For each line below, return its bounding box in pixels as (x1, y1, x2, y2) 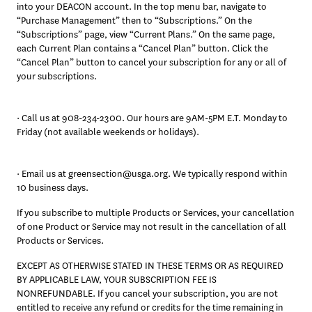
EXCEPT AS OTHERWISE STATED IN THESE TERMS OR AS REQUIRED (17, 259, 283, 272)
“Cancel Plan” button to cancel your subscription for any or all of (17, 56, 286, 69)
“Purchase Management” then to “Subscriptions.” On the (17, 14, 252, 27)
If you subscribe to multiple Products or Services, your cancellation (17, 206, 295, 219)
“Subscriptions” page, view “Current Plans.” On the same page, (17, 28, 275, 41)
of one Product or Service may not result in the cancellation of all (17, 220, 286, 233)
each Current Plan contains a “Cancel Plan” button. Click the (17, 42, 268, 55)
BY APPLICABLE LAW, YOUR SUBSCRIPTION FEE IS (17, 273, 217, 286)
